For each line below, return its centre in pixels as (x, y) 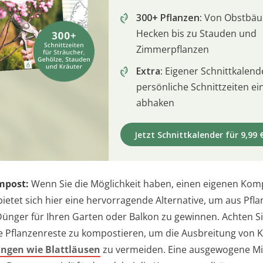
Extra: (149, 71)
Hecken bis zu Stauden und (196, 34)
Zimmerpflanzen (173, 50)
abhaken (155, 103)
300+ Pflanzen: (169, 18)
